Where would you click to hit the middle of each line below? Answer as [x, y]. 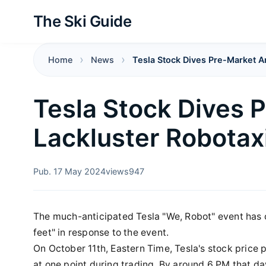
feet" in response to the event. [101, 232]
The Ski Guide [83, 21]
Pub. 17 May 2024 [69, 171]
